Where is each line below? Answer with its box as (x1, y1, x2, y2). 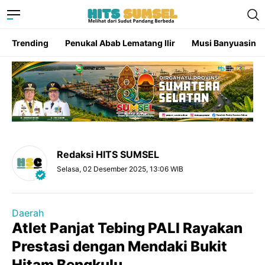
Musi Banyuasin (192, 38, 256, 48)
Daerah (12, 207, 44, 219)
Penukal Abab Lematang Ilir (65, 38, 175, 48)
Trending (12, 38, 49, 48)
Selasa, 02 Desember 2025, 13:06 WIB (57, 164, 183, 173)
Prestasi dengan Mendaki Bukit (12, 238, 227, 255)
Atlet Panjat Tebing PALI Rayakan (12, 219, 243, 237)
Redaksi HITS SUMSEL (57, 148, 159, 160)
